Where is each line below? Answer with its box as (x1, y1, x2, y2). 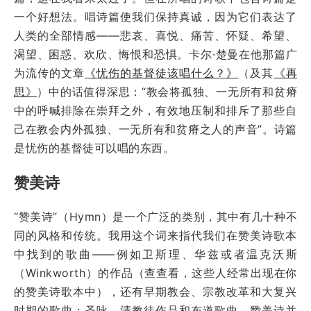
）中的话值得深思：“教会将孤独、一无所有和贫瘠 (37, 84, 298, 99)
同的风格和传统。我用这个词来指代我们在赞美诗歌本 (14, 228, 297, 242)
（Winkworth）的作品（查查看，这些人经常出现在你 (14, 265, 297, 280)
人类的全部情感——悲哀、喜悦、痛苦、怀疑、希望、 (14, 28, 297, 42)
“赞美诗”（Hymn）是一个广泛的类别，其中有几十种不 (14, 209, 297, 224)
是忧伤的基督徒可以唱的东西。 (14, 140, 174, 155)
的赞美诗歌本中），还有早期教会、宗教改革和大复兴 (14, 284, 297, 299)
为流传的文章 (14, 65, 85, 80)
